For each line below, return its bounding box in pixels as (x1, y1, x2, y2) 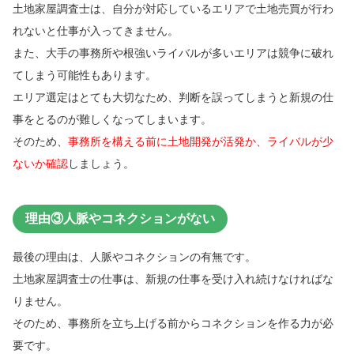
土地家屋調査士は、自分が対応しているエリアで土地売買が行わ (13, 2, 333, 15)
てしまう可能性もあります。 (13, 68, 156, 81)
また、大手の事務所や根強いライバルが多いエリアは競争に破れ (13, 46, 333, 59)
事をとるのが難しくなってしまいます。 (13, 112, 212, 126)
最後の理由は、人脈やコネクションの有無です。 (13, 250, 256, 263)
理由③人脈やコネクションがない (25, 212, 215, 225)
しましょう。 (68, 156, 134, 170)
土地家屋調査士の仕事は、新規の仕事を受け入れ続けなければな (13, 273, 333, 285)
